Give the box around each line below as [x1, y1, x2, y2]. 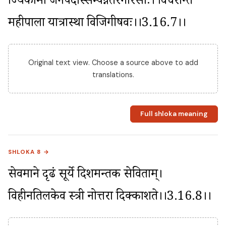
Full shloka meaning [140, 109, 208, 119]
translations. [92, 70, 134, 79]
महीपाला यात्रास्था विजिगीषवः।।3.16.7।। [8, 14, 186, 34]
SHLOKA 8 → [8, 148, 50, 156]
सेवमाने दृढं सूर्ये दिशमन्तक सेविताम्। [8, 166, 162, 186]
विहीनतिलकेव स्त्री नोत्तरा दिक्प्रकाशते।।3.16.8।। [8, 188, 211, 208]
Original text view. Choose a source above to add [28, 58, 198, 67]
